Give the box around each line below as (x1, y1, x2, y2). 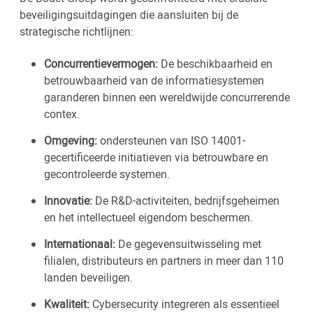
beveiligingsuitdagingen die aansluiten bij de (20, 7, 238, 22)
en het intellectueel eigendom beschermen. (44, 210, 253, 225)
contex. (44, 106, 80, 122)
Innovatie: (44, 193, 92, 208)
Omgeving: (44, 133, 97, 148)
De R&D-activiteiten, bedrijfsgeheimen (92, 193, 279, 208)
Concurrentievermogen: (44, 56, 158, 71)
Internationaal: (44, 236, 115, 252)
